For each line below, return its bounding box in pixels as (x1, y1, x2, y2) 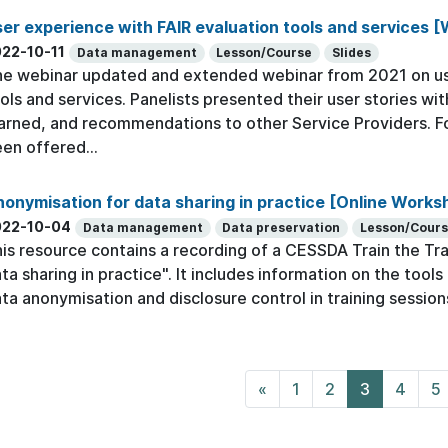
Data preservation (222, 220, 341, 236)
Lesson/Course (216, 44, 313, 60)
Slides (331, 44, 371, 60)
